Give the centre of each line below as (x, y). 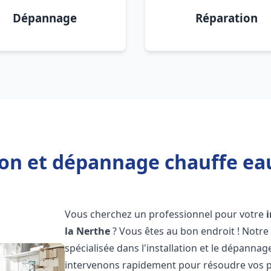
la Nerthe (88, 231)
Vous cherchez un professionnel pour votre (166, 214)
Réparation (226, 18)
